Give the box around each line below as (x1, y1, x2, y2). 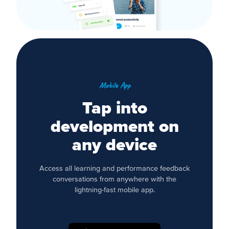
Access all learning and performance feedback (39, 164, 190, 173)
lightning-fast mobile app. (74, 185, 155, 194)
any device (72, 136, 157, 154)
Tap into (82, 100, 147, 117)
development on (50, 118, 179, 135)
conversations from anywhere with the (53, 174, 176, 184)
